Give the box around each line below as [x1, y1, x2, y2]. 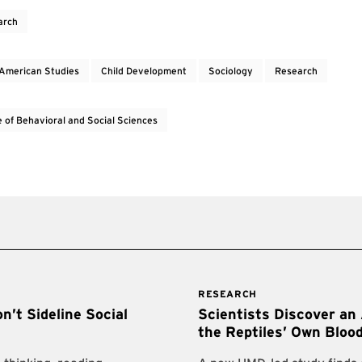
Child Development [101, 65, 187, 77]
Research [275, 65, 318, 77]
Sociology [208, 65, 254, 77]
